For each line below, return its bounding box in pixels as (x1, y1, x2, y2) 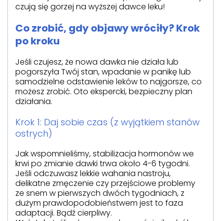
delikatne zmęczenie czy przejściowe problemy (15, 177, 195, 189)
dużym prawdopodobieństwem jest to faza (15, 197, 183, 209)
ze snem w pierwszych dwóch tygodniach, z (15, 187, 184, 199)
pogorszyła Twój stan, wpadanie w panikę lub (15, 66, 191, 77)
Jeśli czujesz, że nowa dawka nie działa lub (15, 56, 179, 68)
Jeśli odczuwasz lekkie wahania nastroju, (15, 167, 171, 179)
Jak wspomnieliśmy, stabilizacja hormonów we (15, 147, 194, 159)
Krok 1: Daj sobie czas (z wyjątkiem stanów (15, 115, 200, 128)
